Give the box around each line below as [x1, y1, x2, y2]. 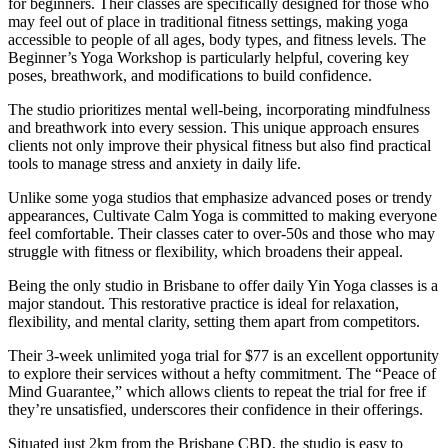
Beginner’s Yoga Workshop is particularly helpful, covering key [8, 48, 409, 66]
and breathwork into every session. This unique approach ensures [8, 118, 419, 136]
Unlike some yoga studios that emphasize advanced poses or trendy [8, 188, 432, 206]
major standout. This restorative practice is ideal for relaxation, [8, 294, 399, 312]
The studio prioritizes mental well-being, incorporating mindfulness [8, 100, 430, 118]
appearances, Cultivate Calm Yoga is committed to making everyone [8, 206, 437, 224]
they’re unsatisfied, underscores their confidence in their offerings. [8, 400, 423, 418]
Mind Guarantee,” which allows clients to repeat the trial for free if [8, 382, 426, 400]
